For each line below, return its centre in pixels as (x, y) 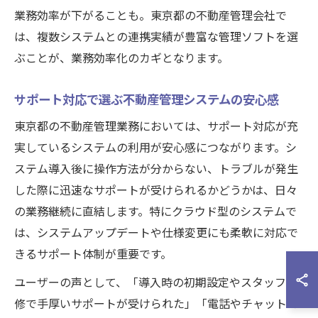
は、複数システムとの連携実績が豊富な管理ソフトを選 (156, 37)
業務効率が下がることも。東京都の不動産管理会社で (150, 16)
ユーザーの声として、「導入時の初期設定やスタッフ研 (156, 283)
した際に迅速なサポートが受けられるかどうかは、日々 (156, 191)
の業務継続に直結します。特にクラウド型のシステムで (155, 212)
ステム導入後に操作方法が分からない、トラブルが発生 (156, 169)
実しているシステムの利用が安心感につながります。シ (155, 148)
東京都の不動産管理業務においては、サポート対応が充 (156, 127)
